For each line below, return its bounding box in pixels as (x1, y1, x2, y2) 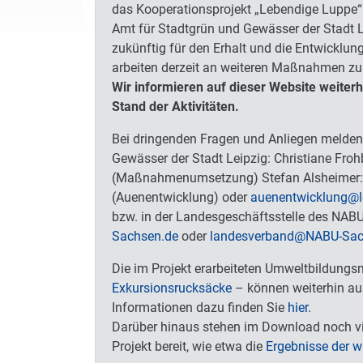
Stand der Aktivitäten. (112, 99, 239, 115)
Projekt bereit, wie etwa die (112, 339, 266, 355)
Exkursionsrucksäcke (112, 280, 232, 297)
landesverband (210, 228, 294, 245)
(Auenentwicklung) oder (112, 190, 250, 206)
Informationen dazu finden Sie (112, 300, 288, 316)
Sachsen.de (112, 228, 178, 245)
